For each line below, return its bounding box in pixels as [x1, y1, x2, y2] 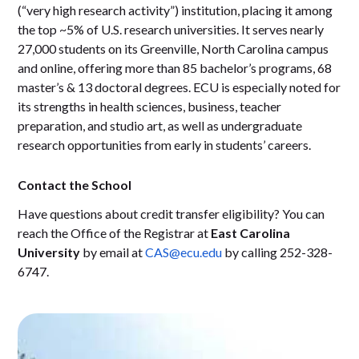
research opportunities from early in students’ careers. [18, 137, 312, 153]
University [18, 244, 81, 260]
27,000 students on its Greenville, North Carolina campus [18, 41, 329, 57]
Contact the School [18, 177, 132, 193]
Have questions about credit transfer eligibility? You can [18, 206, 325, 222]
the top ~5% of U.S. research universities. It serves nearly [18, 22, 325, 38]
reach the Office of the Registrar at [18, 225, 212, 241]
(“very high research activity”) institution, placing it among [18, 2, 333, 18]
